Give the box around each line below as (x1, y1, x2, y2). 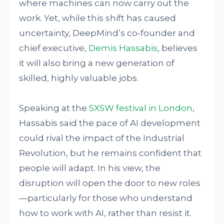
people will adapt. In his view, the (19, 163, 161, 173)
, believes (157, 43, 198, 53)
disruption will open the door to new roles (19, 178, 201, 188)
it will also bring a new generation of (19, 58, 175, 68)
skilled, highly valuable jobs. (19, 73, 139, 83)
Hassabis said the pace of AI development (19, 118, 201, 128)
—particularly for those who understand (19, 193, 193, 203)
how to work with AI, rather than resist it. (19, 208, 192, 218)
